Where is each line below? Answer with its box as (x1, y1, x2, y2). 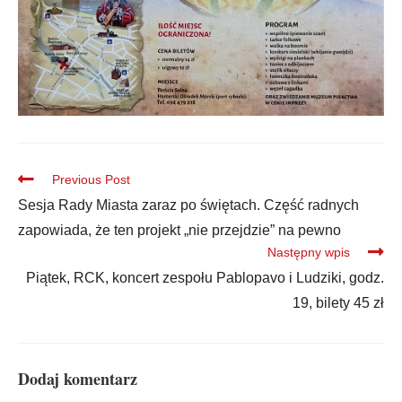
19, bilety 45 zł (293, 294, 384, 310)
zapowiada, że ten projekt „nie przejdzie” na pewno (18, 222, 341, 238)
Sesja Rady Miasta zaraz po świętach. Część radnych (18, 197, 359, 213)
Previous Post (52, 171, 130, 187)
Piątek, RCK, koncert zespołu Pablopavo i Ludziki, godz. (26, 269, 384, 285)
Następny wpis (267, 244, 350, 259)
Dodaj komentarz (18, 366, 137, 390)
